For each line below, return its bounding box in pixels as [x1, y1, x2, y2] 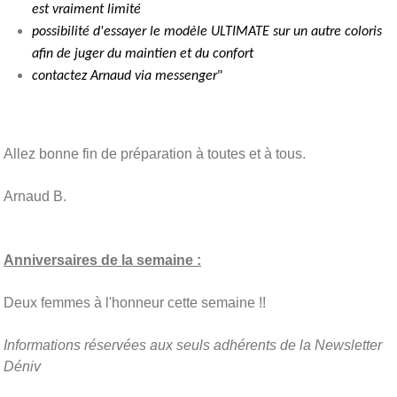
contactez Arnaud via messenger [32, 68, 217, 83]
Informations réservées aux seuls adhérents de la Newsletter [4, 337, 382, 353]
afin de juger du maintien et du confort [32, 46, 253, 61]
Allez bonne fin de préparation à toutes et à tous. [4, 145, 309, 161]
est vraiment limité [32, 2, 141, 17]
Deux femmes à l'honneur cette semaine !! [4, 294, 266, 310]
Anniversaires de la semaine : [4, 252, 201, 268]
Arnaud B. [4, 188, 66, 204]
